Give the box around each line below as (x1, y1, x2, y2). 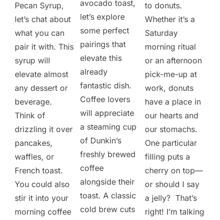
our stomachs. (145, 124, 198, 134)
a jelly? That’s (145, 192, 197, 203)
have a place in (145, 96, 201, 107)
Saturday (145, 27, 178, 38)
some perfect (80, 25, 130, 35)
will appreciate (80, 108, 135, 118)
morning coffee (15, 206, 71, 217)
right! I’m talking (145, 206, 205, 217)
